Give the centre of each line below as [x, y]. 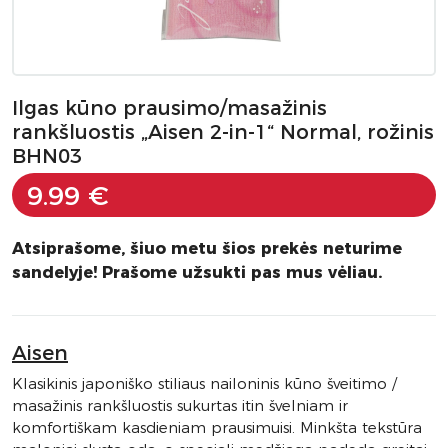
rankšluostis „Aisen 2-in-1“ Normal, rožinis [223, 132]
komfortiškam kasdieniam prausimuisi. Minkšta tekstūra [217, 427]
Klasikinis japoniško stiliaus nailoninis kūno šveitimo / [204, 383]
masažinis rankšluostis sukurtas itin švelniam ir [180, 405]
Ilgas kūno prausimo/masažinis [169, 108]
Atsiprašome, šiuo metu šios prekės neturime [207, 248]
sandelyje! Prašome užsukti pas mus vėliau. [197, 272]
